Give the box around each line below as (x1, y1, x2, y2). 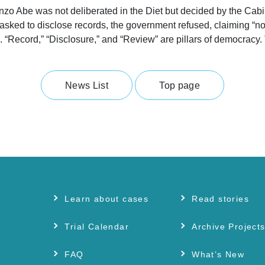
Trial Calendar (64, 222, 129, 231)
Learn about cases (64, 194, 149, 203)
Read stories (192, 194, 249, 203)
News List (65, 80, 108, 91)
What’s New (192, 250, 245, 259)
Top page (159, 80, 200, 91)
